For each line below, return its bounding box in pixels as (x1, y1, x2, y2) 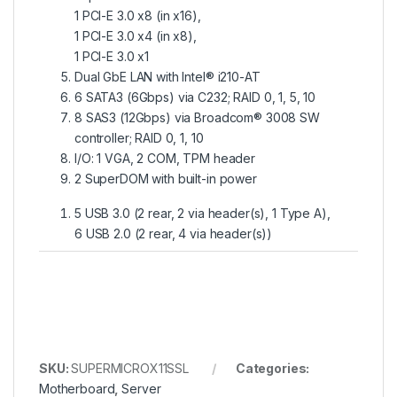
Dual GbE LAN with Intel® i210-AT (74, 69, 261, 85)
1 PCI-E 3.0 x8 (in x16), (74, 8, 201, 24)
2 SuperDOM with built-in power (74, 171, 257, 187)
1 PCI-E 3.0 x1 (74, 49, 150, 65)
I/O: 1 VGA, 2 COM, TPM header (74, 151, 255, 167)
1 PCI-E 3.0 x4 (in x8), (74, 28, 197, 44)
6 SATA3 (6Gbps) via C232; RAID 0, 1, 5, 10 (74, 90, 316, 105)
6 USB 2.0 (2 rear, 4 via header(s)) (74, 226, 273, 242)
